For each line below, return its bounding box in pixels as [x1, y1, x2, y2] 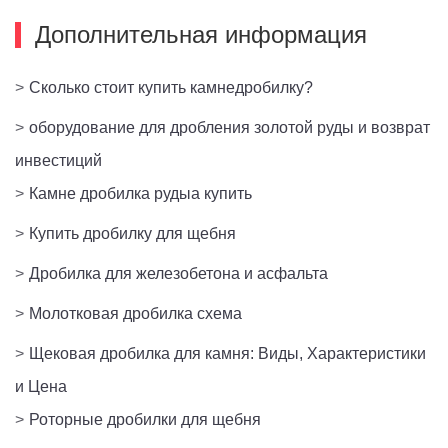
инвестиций [15, 151, 102, 169]
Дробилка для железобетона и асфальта [29, 264, 328, 282]
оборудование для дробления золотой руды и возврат [29, 118, 430, 136]
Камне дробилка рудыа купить [29, 184, 252, 202]
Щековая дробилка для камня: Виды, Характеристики [29, 344, 426, 362]
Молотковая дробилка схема [29, 304, 242, 322]
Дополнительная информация [35, 20, 367, 48]
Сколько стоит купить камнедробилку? [29, 78, 313, 96]
